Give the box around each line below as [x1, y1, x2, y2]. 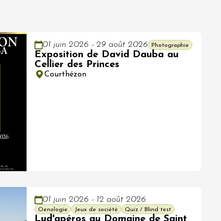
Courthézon [44, 70, 86, 78]
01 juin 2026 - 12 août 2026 [42, 195, 146, 205]
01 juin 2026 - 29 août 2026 [42, 40, 148, 50]
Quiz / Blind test [125, 207, 171, 213]
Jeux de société [74, 207, 118, 213]
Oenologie [38, 207, 68, 213]
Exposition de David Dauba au [35, 49, 179, 60]
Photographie [151, 42, 189, 48]
